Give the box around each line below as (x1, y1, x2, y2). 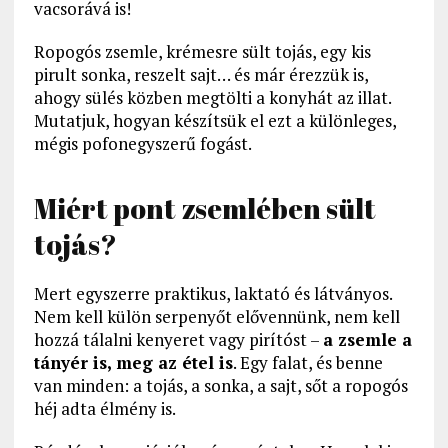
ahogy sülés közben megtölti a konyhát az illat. (33, 86, 391, 110)
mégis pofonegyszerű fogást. (33, 132, 252, 156)
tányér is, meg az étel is (33, 351, 233, 375)
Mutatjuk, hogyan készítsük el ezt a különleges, (33, 109, 396, 133)
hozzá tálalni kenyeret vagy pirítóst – (33, 328, 323, 352)
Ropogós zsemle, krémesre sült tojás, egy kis (33, 40, 371, 64)
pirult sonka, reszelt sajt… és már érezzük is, (33, 63, 368, 87)
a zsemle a (322, 328, 412, 352)
